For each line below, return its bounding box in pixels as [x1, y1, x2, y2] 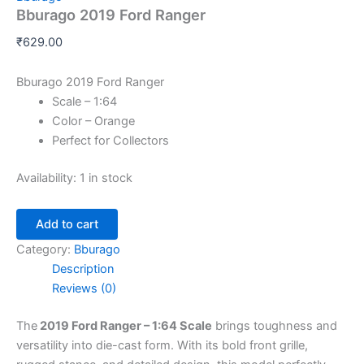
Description [51, 261, 115, 276]
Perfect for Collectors [51, 133, 169, 149]
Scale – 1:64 [51, 94, 117, 110]
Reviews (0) [51, 280, 116, 296]
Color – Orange [51, 114, 135, 129]
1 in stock [80, 171, 132, 186]
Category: [16, 241, 74, 257]
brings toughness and [212, 318, 337, 333]
